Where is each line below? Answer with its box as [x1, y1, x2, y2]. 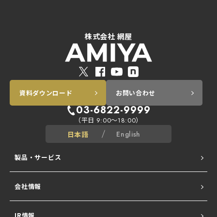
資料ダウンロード [19, 88, 73, 98]
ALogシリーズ [24, 182, 67, 191]
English [116, 129, 141, 139]
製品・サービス [15, 153, 62, 162]
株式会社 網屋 [84, 31, 133, 42]
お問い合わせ [116, 88, 155, 98]
